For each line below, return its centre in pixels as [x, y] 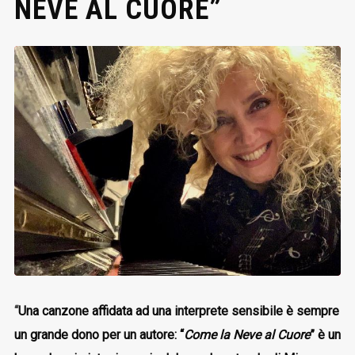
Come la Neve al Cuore [246, 335]
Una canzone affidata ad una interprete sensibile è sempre [178, 311]
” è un [325, 335]
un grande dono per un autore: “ [99, 335]
